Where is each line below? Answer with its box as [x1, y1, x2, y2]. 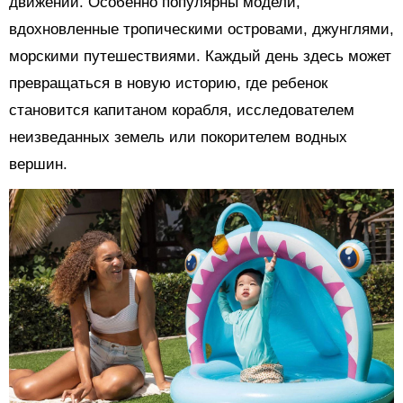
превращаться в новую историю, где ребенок [9, 75, 327, 93]
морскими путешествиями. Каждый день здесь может [9, 48, 391, 66]
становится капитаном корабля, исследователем [9, 102, 354, 120]
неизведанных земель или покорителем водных [9, 129, 347, 147]
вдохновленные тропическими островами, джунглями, [9, 21, 394, 39]
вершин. [9, 156, 67, 174]
